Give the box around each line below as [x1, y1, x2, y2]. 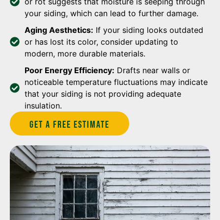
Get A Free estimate [29, 118, 110, 131]
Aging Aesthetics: [25, 25, 93, 35]
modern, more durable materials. [25, 48, 145, 58]
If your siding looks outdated [93, 25, 203, 35]
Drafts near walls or [114, 65, 190, 75]
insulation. [25, 100, 62, 110]
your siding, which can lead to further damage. [25, 8, 198, 18]
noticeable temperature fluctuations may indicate [25, 77, 208, 87]
